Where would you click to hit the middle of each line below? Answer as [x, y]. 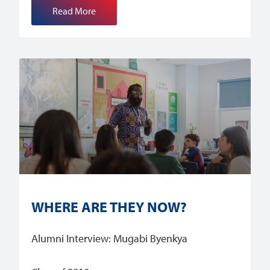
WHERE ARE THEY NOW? [109, 207]
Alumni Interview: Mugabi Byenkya [110, 238]
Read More [74, 11]
